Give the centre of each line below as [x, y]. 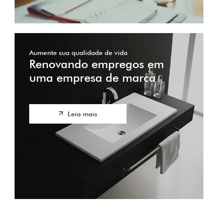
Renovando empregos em [97, 64]
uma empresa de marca [92, 77]
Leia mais [82, 114]
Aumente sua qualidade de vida [78, 52]
